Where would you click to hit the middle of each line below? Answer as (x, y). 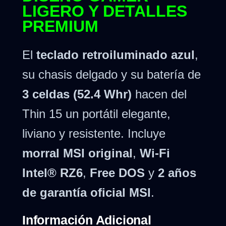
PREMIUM (60, 26)
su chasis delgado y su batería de (111, 75)
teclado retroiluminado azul (116, 55)
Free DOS (117, 173)
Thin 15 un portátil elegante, (96, 114)
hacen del (159, 94)
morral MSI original (77, 153)
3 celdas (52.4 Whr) (77, 94)
